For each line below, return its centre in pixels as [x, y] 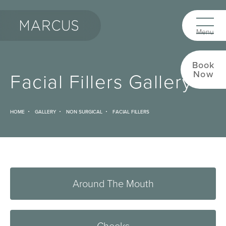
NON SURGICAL [84, 111]
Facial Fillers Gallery [101, 82]
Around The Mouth [113, 184]
